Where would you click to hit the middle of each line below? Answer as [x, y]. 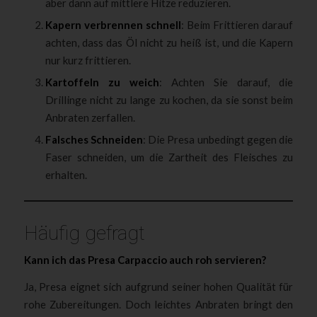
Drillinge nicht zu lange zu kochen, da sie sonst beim [169, 99]
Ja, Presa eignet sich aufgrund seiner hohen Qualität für [158, 286]
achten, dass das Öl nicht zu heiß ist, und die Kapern [169, 42]
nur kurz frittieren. [88, 60]
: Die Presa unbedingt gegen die [218, 139]
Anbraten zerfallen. [90, 117]
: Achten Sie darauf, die [226, 82]
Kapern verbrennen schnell [113, 24]
